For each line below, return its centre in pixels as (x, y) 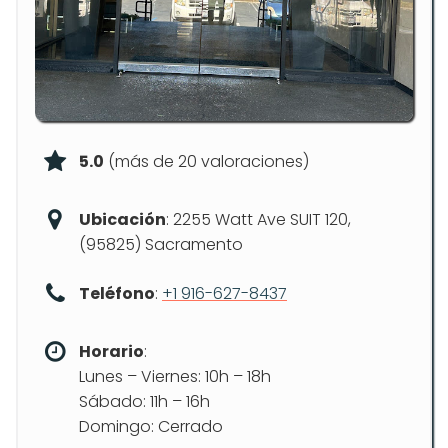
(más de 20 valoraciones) (206, 161)
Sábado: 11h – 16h (144, 401)
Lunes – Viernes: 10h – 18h (175, 376)
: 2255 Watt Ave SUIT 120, (258, 219)
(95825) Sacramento (161, 244)
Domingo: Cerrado (151, 426)
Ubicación (122, 219)
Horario (111, 351)
